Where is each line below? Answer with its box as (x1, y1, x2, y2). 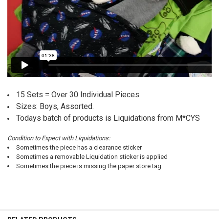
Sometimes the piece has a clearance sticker (16, 144, 142, 152)
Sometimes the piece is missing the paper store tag (16, 162, 161, 170)
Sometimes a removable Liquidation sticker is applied (16, 153, 168, 161)
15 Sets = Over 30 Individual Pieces (16, 89, 139, 99)
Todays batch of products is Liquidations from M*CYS (16, 113, 202, 123)
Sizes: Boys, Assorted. (16, 101, 98, 111)
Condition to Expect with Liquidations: (7, 134, 110, 142)
